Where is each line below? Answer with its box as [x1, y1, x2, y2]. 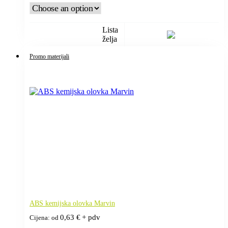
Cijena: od [30, 214, 60, 221]
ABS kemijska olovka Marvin [30, 199, 115, 207]
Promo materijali [30, 52, 69, 60]
